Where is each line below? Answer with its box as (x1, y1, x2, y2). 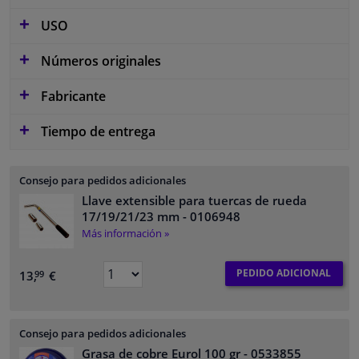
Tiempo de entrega (38, 122, 155, 140)
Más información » (82, 225, 169, 240)
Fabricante (38, 87, 106, 105)
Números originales (38, 51, 161, 70)
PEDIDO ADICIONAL (236, 266, 332, 280)
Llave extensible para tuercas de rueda (82, 192, 307, 208)
